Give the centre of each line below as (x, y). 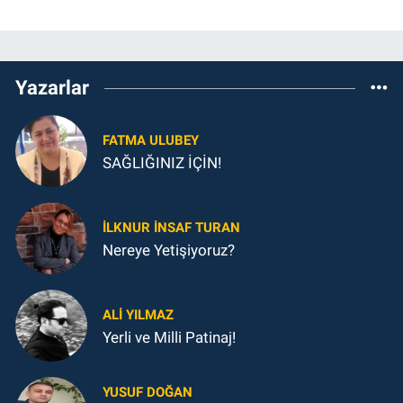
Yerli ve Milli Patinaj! (169, 337)
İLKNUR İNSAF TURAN (171, 227)
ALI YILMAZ (138, 314)
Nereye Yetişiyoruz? (169, 250)
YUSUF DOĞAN (148, 393)
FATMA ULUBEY (151, 140)
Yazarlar (52, 88)
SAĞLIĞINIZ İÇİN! (162, 162)
